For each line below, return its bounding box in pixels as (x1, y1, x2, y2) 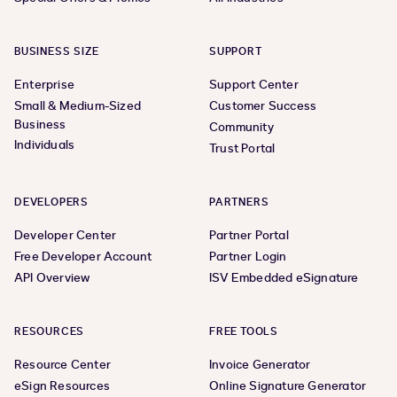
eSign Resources (14, 378, 110, 394)
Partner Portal (209, 227, 289, 244)
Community (209, 119, 274, 136)
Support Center (209, 76, 299, 93)
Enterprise (14, 76, 74, 93)
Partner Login (209, 248, 287, 265)
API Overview (14, 269, 90, 286)
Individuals (14, 136, 75, 153)
